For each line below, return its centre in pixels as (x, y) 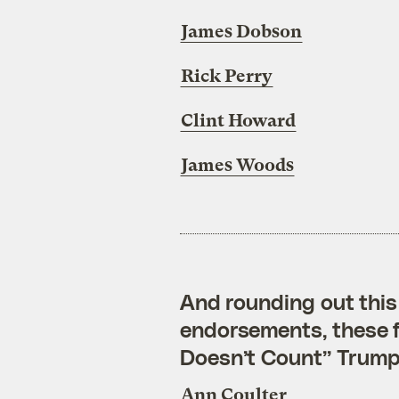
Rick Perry (226, 77)
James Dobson (241, 32)
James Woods (237, 166)
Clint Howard (238, 121)
